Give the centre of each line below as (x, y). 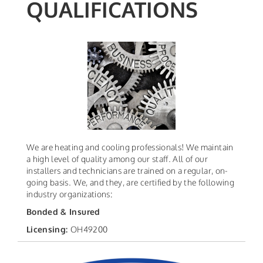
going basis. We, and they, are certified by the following (130, 183)
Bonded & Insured (63, 212)
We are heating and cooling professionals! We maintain (130, 147)
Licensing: (48, 230)
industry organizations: (70, 194)
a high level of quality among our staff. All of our (117, 159)
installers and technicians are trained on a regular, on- (127, 171)
